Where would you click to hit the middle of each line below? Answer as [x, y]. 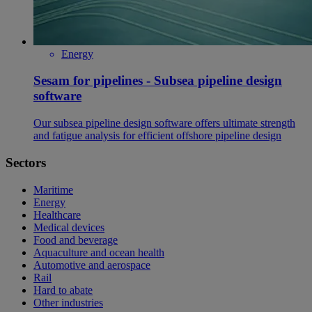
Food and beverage [76, 240]
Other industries [68, 302]
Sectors [26, 162]
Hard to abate [63, 290]
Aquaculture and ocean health [99, 252]
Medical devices [69, 227]
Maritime [53, 189]
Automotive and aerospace [92, 265]
